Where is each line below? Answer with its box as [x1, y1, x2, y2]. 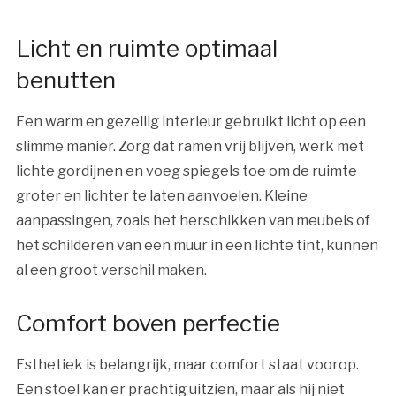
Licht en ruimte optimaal [15, 34, 278, 62]
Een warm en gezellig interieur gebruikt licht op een [15, 112, 366, 130]
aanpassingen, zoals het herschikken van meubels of [15, 211, 370, 229]
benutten [15, 65, 116, 94]
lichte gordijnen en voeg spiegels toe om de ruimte [15, 162, 357, 179]
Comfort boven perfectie [15, 308, 280, 337]
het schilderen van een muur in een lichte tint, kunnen [15, 236, 378, 254]
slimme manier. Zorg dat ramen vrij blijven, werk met [15, 137, 364, 155]
